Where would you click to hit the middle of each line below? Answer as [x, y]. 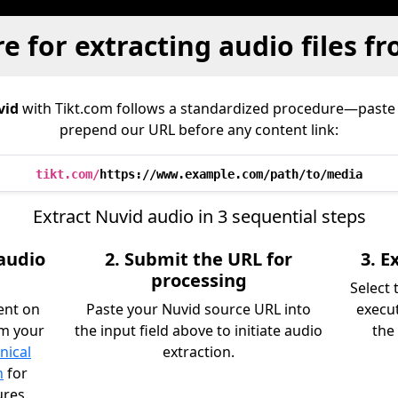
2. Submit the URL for [199, 259]
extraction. [199, 352]
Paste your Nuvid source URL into [199, 309]
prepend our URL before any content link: [199, 130]
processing [199, 280]
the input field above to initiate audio [199, 330]
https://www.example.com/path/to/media [231, 174]
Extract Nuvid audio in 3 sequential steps [199, 216]
